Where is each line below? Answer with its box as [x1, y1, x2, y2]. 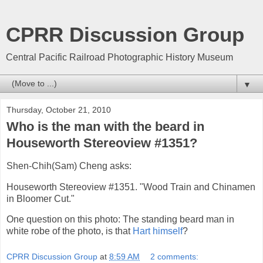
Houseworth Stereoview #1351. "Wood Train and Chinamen [6, 181, 255, 192]
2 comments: [150, 252, 199, 262]
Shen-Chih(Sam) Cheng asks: [6, 160, 131, 171]
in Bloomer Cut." [6, 193, 75, 204]
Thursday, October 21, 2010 [6, 105, 111, 114]
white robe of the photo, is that [6, 226, 133, 237]
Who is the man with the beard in [6, 119, 204, 134]
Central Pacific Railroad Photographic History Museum [6, 52, 233, 62]
